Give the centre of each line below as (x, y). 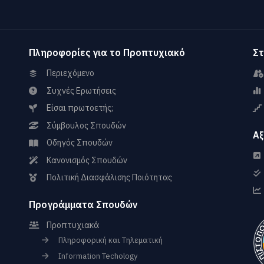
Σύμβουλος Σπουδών (86, 125)
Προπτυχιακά (73, 225)
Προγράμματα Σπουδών (83, 204)
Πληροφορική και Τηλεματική (110, 240)
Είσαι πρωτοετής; (80, 108)
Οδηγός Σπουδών (80, 143)
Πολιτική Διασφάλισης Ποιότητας (109, 177)
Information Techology (98, 256)
